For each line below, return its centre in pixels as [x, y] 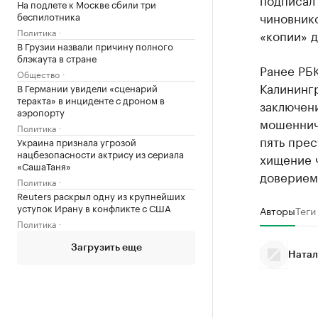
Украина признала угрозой [77, 141]
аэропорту [41, 111]
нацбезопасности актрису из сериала [100, 153]
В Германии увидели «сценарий [87, 87]
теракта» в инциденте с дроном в [91, 99]
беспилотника [49, 16]
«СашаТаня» [44, 165]
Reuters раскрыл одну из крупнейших [101, 195]
